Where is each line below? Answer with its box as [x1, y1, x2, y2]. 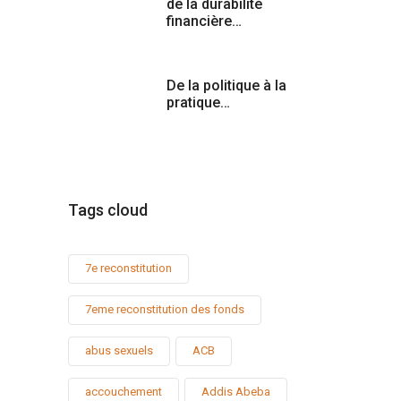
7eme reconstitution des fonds [85, 302, 244, 316]
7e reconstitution [85, 260, 172, 275]
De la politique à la [166, 76, 286, 94]
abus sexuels [85, 343, 153, 357]
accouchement [85, 384, 162, 398]
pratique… [166, 93, 230, 111]
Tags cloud [68, 200, 148, 219]
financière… [166, 12, 242, 30]
